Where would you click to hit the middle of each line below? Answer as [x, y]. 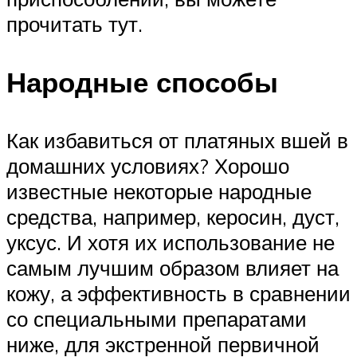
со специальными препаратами [157, 318]
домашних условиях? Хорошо [148, 165]
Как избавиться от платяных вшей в [177, 140]
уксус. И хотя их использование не [171, 242]
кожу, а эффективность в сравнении [178, 293]
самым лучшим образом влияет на [173, 267]
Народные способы [142, 82]
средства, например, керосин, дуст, [173, 216]
